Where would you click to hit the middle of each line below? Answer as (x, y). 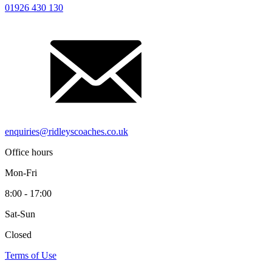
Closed (18, 234)
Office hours (29, 152)
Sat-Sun (20, 214)
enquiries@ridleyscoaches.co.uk (66, 131)
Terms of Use (31, 255)
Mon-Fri (21, 172)
